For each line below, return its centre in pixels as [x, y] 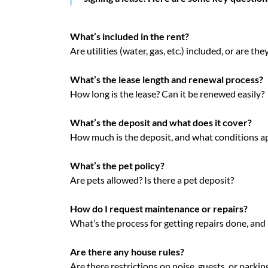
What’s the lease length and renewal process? [167, 80]
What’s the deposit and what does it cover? [161, 123]
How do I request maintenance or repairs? [159, 209]
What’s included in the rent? [130, 36]
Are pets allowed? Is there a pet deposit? [152, 180]
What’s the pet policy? [117, 166]
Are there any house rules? [127, 252]
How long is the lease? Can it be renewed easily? [167, 94]
